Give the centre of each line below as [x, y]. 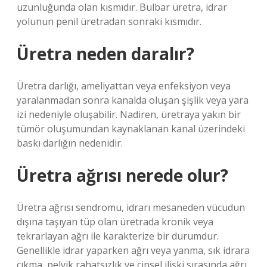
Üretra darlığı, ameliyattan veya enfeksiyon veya [124, 86]
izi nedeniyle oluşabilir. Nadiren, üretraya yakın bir [129, 114]
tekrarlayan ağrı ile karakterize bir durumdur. [118, 236]
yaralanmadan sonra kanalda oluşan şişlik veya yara [133, 100]
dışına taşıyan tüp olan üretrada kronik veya [115, 222]
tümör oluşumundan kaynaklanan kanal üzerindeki [131, 129]
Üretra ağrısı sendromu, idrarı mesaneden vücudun [131, 207]
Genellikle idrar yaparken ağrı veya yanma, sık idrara [133, 250]
